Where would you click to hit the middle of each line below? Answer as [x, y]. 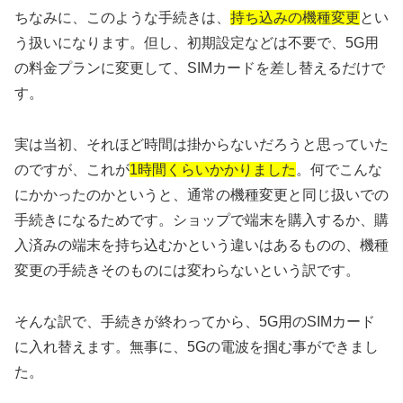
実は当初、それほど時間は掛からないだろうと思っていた [201, 144]
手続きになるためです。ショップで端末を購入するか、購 [201, 219]
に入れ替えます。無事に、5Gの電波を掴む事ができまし [197, 346]
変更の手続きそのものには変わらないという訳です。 [187, 270]
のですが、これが [72, 169]
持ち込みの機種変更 [295, 18]
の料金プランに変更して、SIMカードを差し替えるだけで [200, 68]
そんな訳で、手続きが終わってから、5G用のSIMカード [195, 321]
